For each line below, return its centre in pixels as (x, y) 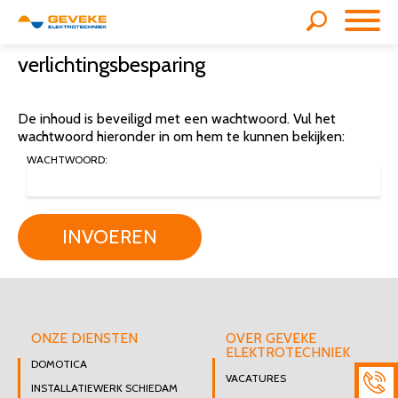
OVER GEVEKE (271, 338)
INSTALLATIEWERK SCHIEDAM (104, 388)
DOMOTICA (59, 364)
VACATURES (256, 378)
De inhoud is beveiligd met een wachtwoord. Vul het (177, 119)
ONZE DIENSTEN (84, 338)
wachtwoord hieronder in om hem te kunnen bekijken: (181, 136)
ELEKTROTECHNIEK (288, 352)
